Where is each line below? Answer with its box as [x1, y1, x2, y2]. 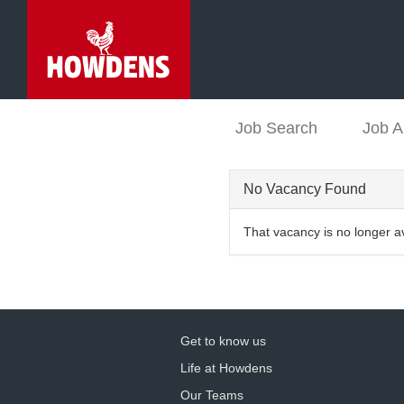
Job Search [235, 119, 317, 137]
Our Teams [179, 388, 243, 402]
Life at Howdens [179, 361, 272, 375]
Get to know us [179, 334, 266, 348]
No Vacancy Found [243, 181, 366, 197]
